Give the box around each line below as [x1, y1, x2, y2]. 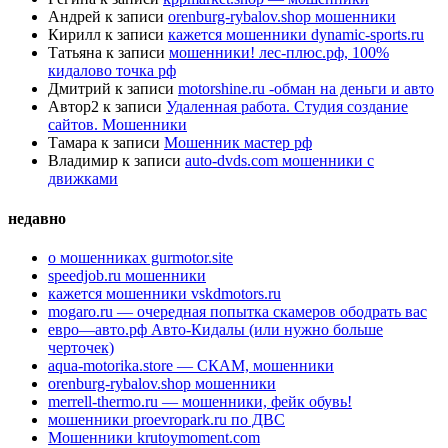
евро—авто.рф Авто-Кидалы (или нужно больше [48, 321, 383, 338]
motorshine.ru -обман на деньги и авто [178, 80, 434, 98]
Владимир [48, 152, 118, 170]
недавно [8, 209, 66, 227]
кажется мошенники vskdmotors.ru [48, 285, 281, 302]
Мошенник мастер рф [164, 134, 312, 152]
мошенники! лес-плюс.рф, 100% [169, 44, 389, 62]
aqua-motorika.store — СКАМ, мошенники [48, 357, 334, 374]
